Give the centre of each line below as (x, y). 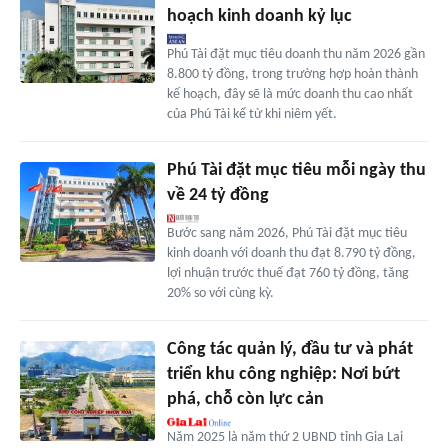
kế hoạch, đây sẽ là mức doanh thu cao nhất (289, 94)
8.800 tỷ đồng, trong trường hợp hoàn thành (292, 74)
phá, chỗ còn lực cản (245, 399)
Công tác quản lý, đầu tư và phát (289, 349)
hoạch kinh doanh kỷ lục (259, 16)
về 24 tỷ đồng (217, 195)
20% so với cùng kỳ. (220, 293)
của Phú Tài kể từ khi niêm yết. (251, 114)
